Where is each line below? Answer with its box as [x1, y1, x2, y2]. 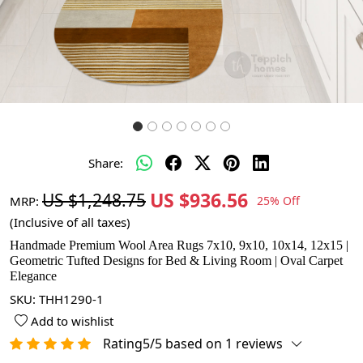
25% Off [257, 192, 300, 208]
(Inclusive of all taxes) [10, 214, 130, 230]
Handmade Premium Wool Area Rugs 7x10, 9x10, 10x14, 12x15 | [10, 238, 348, 252]
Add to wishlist [28, 313, 114, 329]
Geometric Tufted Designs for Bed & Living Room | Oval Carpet [10, 254, 343, 267]
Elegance [10, 269, 57, 283]
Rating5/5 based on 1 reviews [103, 335, 283, 352]
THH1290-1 [39, 291, 104, 307]
